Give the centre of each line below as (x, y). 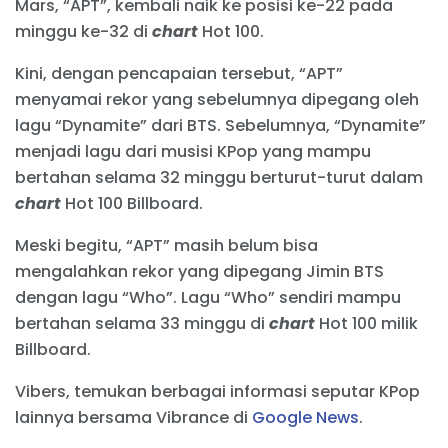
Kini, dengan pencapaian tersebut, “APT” (179, 74)
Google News (305, 418)
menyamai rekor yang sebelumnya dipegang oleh (217, 100)
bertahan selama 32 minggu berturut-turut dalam (219, 178)
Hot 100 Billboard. (132, 204)
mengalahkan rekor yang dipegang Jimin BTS (199, 272)
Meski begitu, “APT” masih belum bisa (166, 246)
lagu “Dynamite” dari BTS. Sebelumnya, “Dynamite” (220, 126)
